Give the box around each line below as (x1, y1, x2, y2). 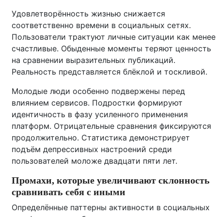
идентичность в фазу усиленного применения (12, 109, 188, 119)
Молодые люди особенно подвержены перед (12, 86, 185, 96)
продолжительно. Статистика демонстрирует (12, 133, 190, 142)
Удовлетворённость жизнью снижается (12, 9, 165, 18)
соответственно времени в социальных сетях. (12, 20, 191, 30)
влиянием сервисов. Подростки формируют (12, 98, 183, 108)
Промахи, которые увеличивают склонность (12, 175, 210, 186)
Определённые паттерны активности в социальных (12, 202, 210, 212)
